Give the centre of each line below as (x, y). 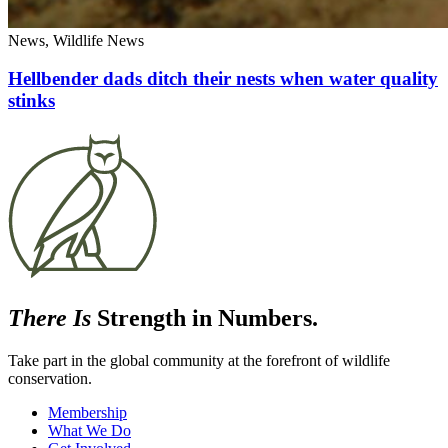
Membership (87, 412)
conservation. (50, 378)
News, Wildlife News (76, 40)
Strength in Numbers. (204, 317)
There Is (49, 317)
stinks (31, 101)
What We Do (89, 430)
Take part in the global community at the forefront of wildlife (199, 360)
